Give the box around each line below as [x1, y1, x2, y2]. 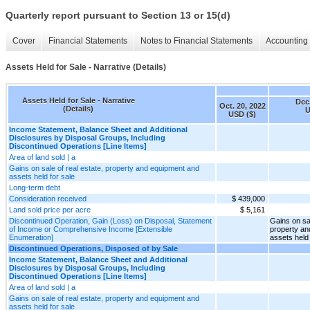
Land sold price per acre [9, 205, 91, 214]
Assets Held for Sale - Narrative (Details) [6, 62, 166, 73]
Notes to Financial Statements [140, 36, 253, 46]
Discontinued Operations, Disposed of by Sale [9, 244, 178, 253]
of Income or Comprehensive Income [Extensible [9, 224, 172, 233]
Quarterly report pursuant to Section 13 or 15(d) [6, 10, 230, 21]
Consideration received [9, 194, 86, 203]
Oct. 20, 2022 [219, 101, 266, 110]
